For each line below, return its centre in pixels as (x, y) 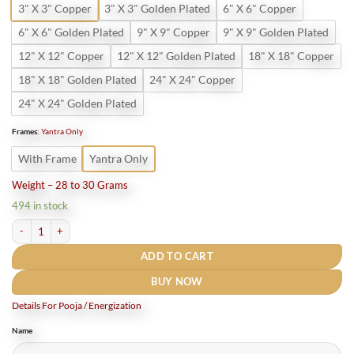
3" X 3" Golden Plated (157, 9)
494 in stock (40, 206)
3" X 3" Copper (55, 9)
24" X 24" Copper (192, 80)
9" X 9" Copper (173, 32)
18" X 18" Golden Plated (77, 80)
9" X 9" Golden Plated (276, 32)
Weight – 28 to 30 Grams (70, 185)
